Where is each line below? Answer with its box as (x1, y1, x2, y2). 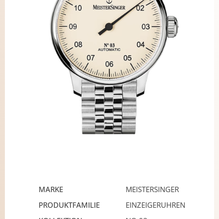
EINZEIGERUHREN (126, 200, 185, 210)
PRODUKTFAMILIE (39, 200, 100, 210)
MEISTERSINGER (126, 184, 179, 195)
